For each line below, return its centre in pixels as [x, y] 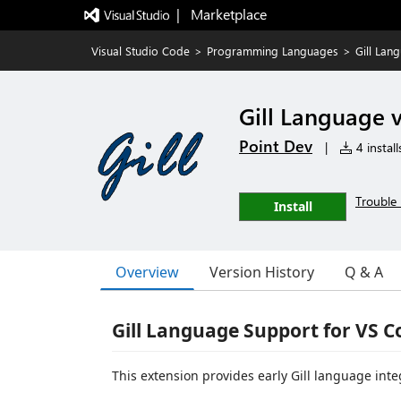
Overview [147, 272]
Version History [262, 272]
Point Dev [276, 146]
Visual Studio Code [141, 51]
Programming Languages [273, 51]
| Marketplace [221, 14]
